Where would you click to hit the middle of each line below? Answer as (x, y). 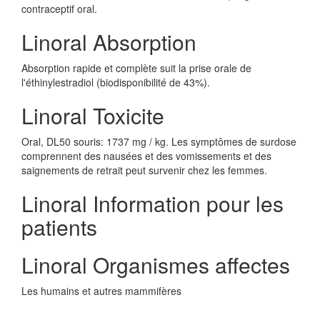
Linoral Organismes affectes (156, 265)
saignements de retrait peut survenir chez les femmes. (144, 170)
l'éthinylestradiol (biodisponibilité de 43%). (116, 82)
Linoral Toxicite (93, 115)
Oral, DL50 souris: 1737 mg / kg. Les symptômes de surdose (159, 141)
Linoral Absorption (109, 42)
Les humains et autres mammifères (101, 291)
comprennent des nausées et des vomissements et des (146, 156)
